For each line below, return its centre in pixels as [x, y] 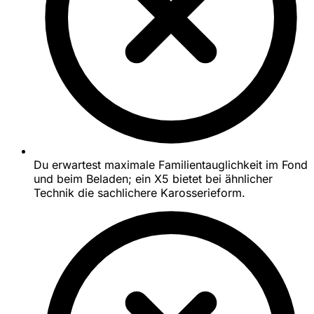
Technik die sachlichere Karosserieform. [139, 193]
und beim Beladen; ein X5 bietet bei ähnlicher [153, 179]
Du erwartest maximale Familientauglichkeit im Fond [171, 165]
